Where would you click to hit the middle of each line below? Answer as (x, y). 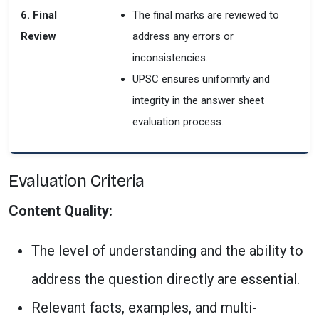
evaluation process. (178, 122)
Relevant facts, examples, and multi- (144, 308)
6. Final (39, 15)
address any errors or (183, 36)
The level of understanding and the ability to (167, 251)
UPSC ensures (167, 79)
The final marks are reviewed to (206, 15)
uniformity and (236, 79)
